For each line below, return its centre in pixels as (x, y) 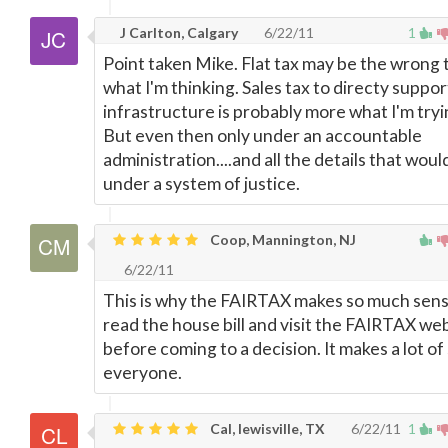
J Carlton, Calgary (177, 32)
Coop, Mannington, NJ (281, 239)
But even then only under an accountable (262, 135)
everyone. (142, 372)
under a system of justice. (201, 183)
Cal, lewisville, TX (266, 428)
